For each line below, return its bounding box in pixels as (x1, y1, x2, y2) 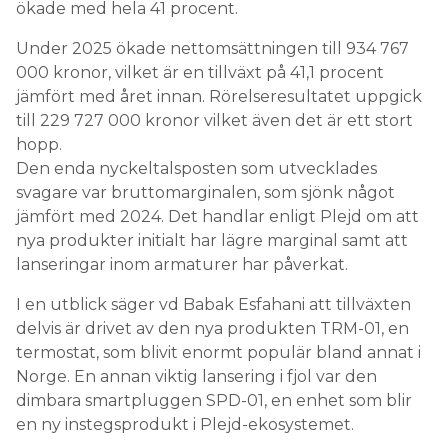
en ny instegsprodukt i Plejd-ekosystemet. (16, 414, 354, 434)
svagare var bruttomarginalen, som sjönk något (16, 182, 395, 202)
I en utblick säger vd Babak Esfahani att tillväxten (16, 294, 411, 314)
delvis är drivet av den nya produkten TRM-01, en (16, 318, 409, 338)
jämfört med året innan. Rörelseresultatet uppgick (16, 86, 422, 106)
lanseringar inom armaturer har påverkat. (16, 254, 348, 274)
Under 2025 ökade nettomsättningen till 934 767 (16, 38, 409, 58)
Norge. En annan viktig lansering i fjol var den (16, 366, 377, 386)
